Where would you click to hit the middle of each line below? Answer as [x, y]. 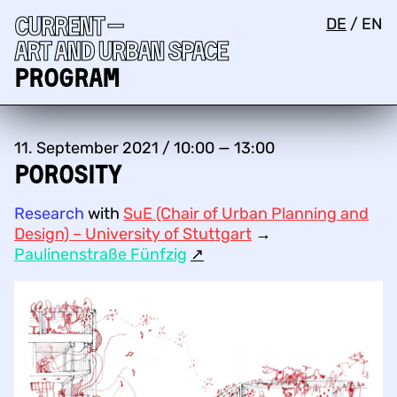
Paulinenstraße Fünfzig [101, 254]
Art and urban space [121, 51]
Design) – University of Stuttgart [133, 234]
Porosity [68, 174]
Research [49, 213]
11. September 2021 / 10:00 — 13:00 [144, 148]
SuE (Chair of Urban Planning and [246, 213]
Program [67, 78]
